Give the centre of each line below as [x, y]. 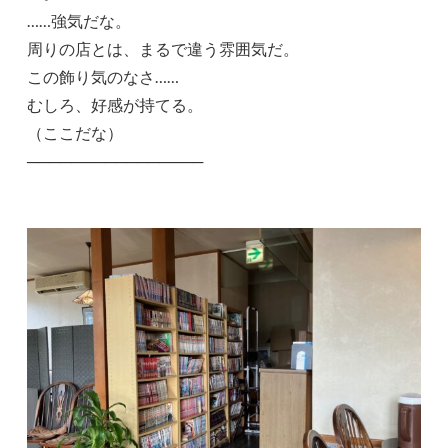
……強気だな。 [79, 20]
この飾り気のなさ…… [103, 76]
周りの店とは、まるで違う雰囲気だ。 [163, 48]
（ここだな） [75, 132]
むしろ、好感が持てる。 [115, 104]
